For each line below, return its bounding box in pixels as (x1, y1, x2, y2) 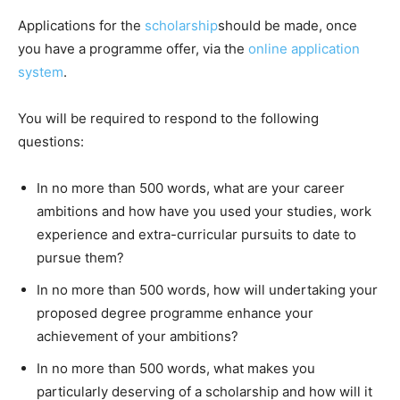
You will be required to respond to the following (18, 110, 319, 128)
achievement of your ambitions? (37, 328, 238, 346)
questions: (18, 133, 84, 151)
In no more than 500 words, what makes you (37, 360, 315, 378)
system (18, 63, 63, 81)
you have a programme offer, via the (18, 40, 248, 58)
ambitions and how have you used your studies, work (37, 203, 371, 221)
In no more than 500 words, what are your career (37, 179, 345, 197)
